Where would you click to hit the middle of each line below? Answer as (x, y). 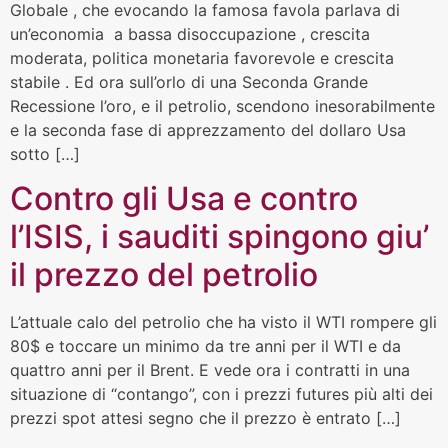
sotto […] (45, 153)
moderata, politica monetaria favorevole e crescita (202, 57)
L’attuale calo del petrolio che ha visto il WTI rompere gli (223, 322)
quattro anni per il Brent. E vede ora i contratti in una (210, 370)
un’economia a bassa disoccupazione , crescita (190, 33)
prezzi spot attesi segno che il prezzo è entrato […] (205, 418)
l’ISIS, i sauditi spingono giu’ (219, 237)
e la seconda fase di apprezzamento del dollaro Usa (208, 129)
